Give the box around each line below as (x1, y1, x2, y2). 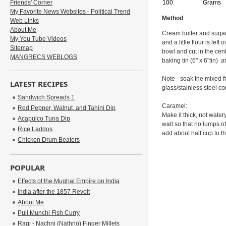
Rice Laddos (18, 126, 53, 133)
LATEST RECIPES (10, 79, 68, 89)
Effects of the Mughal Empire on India (18, 178, 120, 185)
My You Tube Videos (10, 35, 67, 42)
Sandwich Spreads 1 (18, 94, 75, 101)
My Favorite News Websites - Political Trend (10, 8, 131, 15)
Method (161, 15, 183, 22)
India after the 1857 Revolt (18, 188, 90, 195)
